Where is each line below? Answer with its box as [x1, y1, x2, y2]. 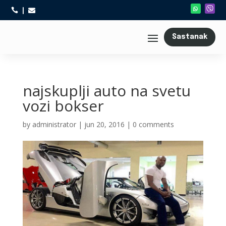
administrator [32, 120, 76, 129]
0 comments [132, 120, 174, 129]
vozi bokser [22, 95, 104, 116]
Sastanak [172, 33, 207, 40]
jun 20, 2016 [84, 120, 125, 129]
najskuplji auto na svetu [22, 80, 191, 101]
